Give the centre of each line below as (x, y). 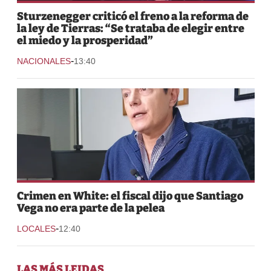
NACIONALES (44, 61)
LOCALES (36, 228)
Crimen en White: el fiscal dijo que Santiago (130, 196)
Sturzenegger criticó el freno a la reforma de (132, 16)
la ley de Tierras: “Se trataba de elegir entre (130, 28)
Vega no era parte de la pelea (90, 208)
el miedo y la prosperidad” (85, 40)
